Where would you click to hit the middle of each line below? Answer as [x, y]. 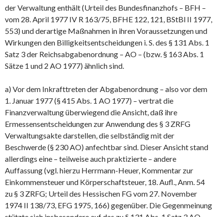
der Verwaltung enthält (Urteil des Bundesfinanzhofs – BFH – [105, 7]
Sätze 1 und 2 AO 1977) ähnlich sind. [64, 65]
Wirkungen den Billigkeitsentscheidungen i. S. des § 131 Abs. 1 [107, 42]
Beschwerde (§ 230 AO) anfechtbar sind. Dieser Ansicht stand [107, 147]
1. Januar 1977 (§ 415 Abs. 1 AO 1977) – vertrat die [89, 100]
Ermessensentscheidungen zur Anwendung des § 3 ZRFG [98, 124]
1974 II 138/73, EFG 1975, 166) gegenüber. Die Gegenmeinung [108, 205]
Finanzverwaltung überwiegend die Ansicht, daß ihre [91, 112]
